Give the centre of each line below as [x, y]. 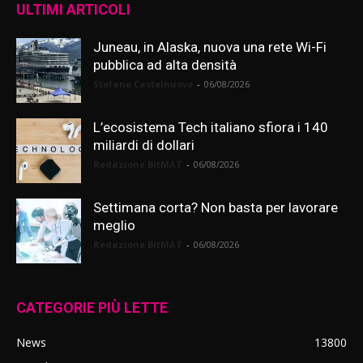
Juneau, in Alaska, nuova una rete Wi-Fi [210, 47]
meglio [114, 225]
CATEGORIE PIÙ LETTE [92, 307]
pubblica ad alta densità [165, 65]
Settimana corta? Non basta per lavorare [216, 207]
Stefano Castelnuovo [143, 84]
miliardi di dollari [144, 145]
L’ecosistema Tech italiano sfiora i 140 [211, 127]
